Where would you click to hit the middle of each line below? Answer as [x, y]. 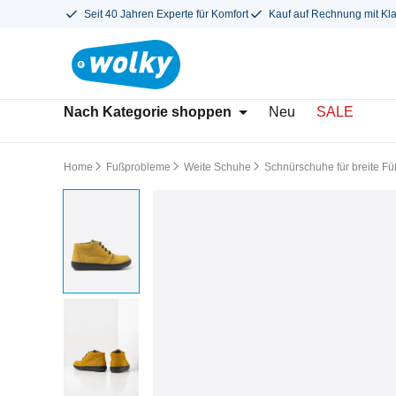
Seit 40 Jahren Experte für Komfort [166, 14]
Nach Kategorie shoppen [148, 112]
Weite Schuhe [217, 167]
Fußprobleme [138, 167]
